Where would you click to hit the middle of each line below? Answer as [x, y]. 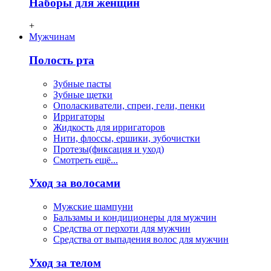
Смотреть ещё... [86, 160]
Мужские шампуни [93, 207]
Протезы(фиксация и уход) [109, 149]
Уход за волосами [75, 183]
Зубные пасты [82, 83]
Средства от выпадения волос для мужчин [141, 240]
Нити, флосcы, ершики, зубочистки [127, 138]
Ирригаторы [79, 116]
